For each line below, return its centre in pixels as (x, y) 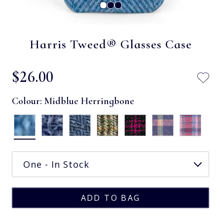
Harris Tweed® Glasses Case (110, 44)
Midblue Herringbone (89, 101)
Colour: (28, 101)
